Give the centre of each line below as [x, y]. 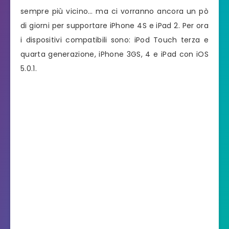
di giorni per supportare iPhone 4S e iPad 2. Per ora [114, 26]
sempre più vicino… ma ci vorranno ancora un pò [114, 12]
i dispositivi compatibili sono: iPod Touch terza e [114, 40]
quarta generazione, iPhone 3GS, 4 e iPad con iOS [114, 54]
